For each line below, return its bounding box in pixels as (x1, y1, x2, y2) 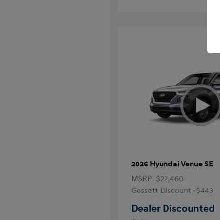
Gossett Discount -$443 (131, 186, 214, 195)
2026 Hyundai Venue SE (131, 159, 213, 169)
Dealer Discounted (131, 203, 215, 215)
